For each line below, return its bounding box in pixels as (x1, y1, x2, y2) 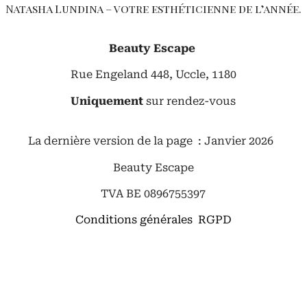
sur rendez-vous (143, 94, 236, 108)
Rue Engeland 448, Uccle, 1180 (70, 68, 236, 82)
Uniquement (71, 94, 144, 108)
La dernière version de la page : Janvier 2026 (27, 134, 279, 148)
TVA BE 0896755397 (101, 186, 206, 200)
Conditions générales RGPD (75, 213, 232, 227)
